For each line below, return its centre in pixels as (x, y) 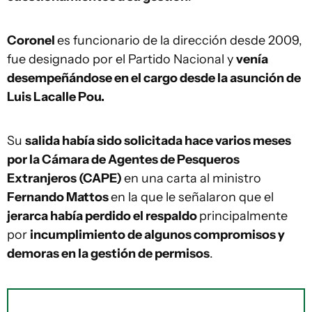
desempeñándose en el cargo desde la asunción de (154, 78)
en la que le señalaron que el (192, 197)
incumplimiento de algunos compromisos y (157, 235)
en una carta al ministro (193, 178)
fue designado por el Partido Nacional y (122, 59)
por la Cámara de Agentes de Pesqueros (123, 159)
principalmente (243, 216)
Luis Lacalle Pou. (56, 97)
